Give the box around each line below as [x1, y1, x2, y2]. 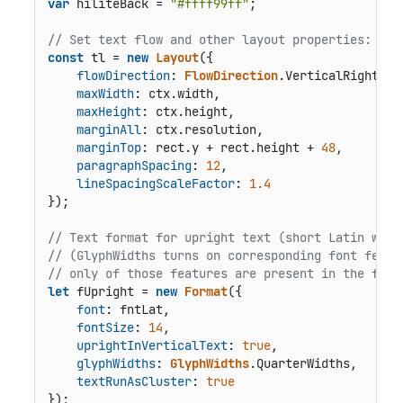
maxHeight [76, 103, 141, 120]
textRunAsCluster [76, 372, 192, 390]
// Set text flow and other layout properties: [47, 31, 372, 48]
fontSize [76, 318, 134, 336]
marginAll [76, 121, 141, 138]
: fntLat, [104, 300, 170, 318]
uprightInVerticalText [76, 336, 228, 354]
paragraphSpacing [76, 157, 192, 174]
